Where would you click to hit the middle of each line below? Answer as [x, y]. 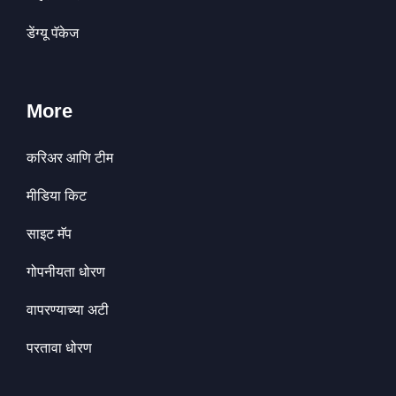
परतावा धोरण [59, 347]
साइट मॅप [49, 233]
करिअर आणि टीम [70, 157]
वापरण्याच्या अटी [68, 309]
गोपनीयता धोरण [66, 271]
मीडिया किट [57, 195]
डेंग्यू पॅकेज [53, 33]
